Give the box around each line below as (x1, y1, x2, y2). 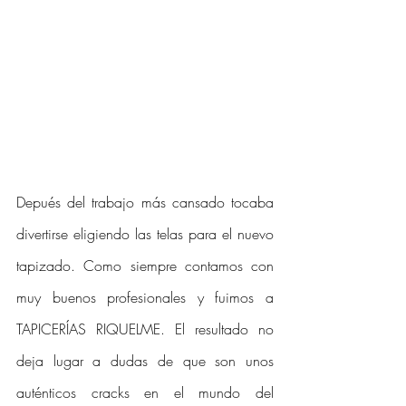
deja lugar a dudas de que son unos (16, 350, 274, 371)
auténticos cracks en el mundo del (16, 382, 274, 402)
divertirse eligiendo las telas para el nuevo (16, 223, 274, 244)
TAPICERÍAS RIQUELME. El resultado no (16, 318, 274, 339)
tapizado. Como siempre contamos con (16, 255, 274, 275)
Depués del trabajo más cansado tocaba (16, 191, 274, 212)
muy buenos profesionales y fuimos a (16, 286, 274, 307)
